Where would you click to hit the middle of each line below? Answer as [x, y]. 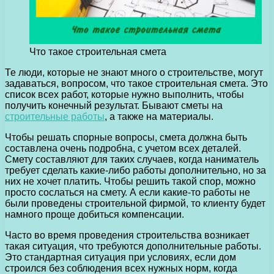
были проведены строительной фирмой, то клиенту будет [135, 203]
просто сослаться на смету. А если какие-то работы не [128, 192]
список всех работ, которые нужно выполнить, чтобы [124, 94]
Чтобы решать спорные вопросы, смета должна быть [126, 137]
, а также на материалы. [159, 116]
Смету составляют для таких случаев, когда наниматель [132, 159]
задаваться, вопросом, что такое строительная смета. [128, 83]
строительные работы [55, 116]
